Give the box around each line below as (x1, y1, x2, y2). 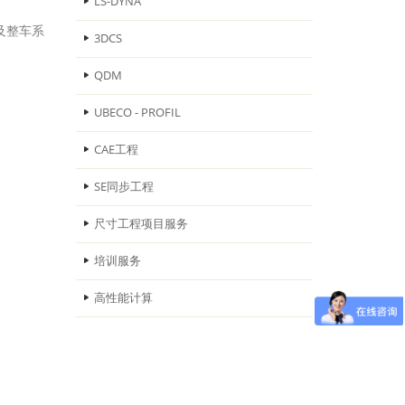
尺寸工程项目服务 (93, 216, 188, 231)
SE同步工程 (93, 179, 154, 194)
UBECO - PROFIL (93, 105, 181, 120)
